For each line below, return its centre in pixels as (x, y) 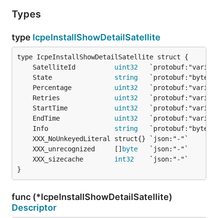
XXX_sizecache (73, 159)
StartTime (73, 108)
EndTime (73, 118)
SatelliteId (73, 67)
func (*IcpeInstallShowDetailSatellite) (92, 197)
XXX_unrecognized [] (77, 149)
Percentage (73, 88)
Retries (73, 98)
